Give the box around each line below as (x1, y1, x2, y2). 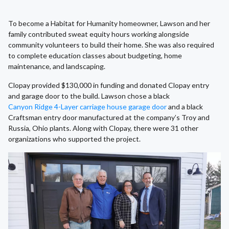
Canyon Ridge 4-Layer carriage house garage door (8, 102, 167, 111)
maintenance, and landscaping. (8, 61, 105, 71)
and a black (167, 102, 203, 111)
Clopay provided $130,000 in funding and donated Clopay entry (8, 80, 209, 89)
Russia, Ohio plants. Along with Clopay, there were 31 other (8, 123, 198, 132)
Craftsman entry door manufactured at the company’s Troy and (8, 112, 210, 122)
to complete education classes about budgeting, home (8, 51, 182, 60)
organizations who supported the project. (8, 134, 141, 143)
